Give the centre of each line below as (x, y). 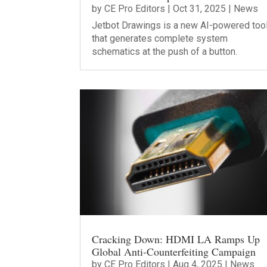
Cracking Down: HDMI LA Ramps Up (176, 239)
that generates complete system (160, 38)
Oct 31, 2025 (200, 8)
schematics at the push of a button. (165, 51)
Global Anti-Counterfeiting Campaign (174, 251)
